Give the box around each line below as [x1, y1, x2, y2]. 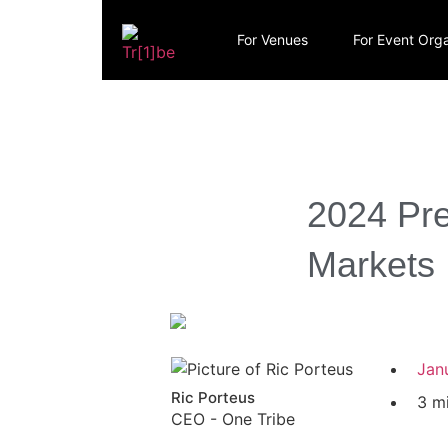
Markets [307, 244, 435, 285]
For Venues [236, 31, 308, 48]
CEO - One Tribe [170, 408, 295, 429]
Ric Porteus [170, 387, 255, 407]
